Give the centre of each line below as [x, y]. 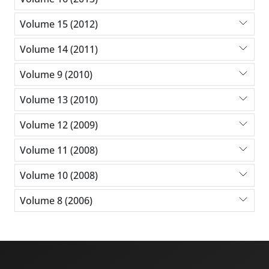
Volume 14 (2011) [59, 49]
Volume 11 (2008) [59, 150]
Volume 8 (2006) [56, 200]
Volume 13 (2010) [59, 99]
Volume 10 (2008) [59, 175]
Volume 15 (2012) [59, 24]
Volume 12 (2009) [59, 125]
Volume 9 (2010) [56, 74]
